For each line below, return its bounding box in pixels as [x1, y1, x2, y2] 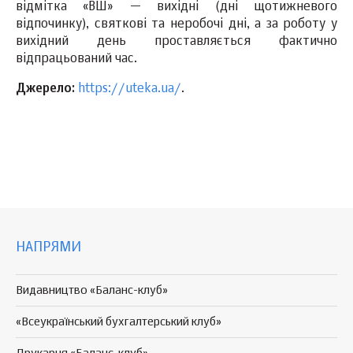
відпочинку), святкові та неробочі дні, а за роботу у [16, 18, 337, 32]
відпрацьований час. [16, 53, 137, 66]
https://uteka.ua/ [78, 83, 181, 96]
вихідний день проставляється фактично [16, 35, 337, 49]
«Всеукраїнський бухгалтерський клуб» [16, 315, 221, 328]
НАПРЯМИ [16, 240, 81, 255]
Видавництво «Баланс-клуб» [16, 284, 168, 296]
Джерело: [16, 83, 75, 96]
